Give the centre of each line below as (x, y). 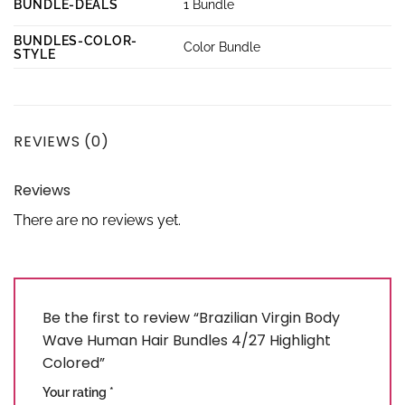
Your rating (76, 391)
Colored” (75, 363)
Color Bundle (222, 46)
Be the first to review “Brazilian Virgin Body (191, 317)
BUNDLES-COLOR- (76, 40)
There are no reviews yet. (97, 220)
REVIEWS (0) (61, 141)
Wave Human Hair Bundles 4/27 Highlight (187, 340)
